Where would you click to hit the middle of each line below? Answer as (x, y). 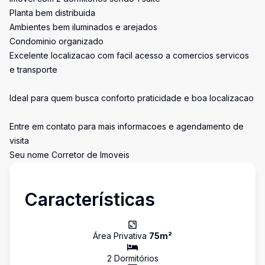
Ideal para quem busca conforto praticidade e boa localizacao (132, 98)
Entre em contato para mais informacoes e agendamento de (127, 126)
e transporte (33, 70)
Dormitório (133, 258)
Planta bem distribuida (52, 13)
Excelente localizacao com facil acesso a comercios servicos (129, 55)
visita (19, 140)
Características (90, 199)
